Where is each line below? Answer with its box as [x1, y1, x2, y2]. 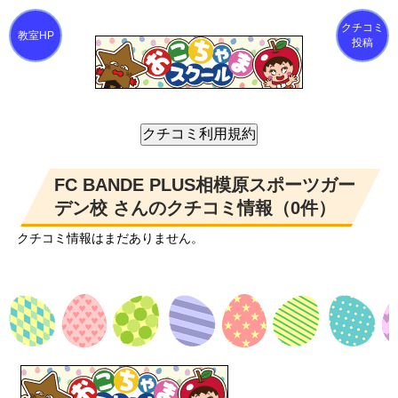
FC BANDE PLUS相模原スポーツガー [54, 175, 355, 195]
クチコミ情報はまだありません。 [17, 231, 203, 245]
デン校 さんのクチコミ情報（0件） [54, 198, 336, 218]
